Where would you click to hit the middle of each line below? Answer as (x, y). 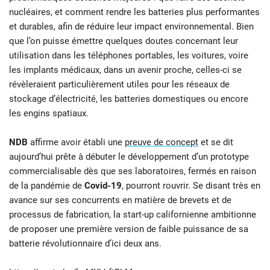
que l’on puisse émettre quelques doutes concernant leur (124, 41)
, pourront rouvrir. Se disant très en (191, 185)
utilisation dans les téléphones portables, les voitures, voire (129, 55)
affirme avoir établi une (77, 142)
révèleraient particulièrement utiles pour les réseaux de (119, 84)
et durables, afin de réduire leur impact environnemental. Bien (131, 26)
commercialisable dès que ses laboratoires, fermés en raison (133, 171)
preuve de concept (162, 142)
